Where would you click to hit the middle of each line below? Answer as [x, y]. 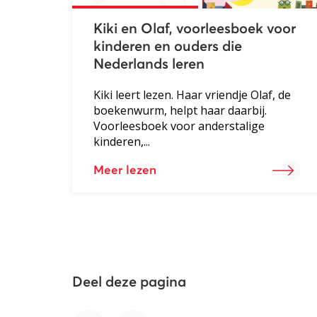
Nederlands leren [149, 64]
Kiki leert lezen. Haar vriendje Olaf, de [192, 94]
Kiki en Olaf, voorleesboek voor [195, 29]
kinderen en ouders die [168, 46]
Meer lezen [125, 171]
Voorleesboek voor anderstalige [179, 126]
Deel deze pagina [129, 282]
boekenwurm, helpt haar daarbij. [180, 110]
